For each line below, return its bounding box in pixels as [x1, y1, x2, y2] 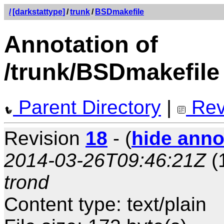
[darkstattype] [12, 7, 65, 16]
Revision [4, 127, 85, 149]
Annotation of [4, 31, 158, 58]
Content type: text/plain [4, 193, 206, 215]
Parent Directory [13, 96, 161, 118]
